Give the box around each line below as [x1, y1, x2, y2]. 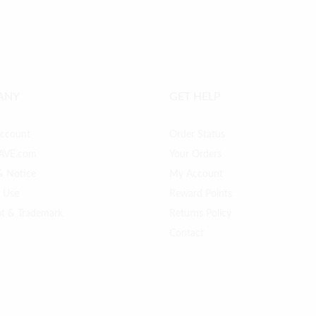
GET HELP [169, 90, 221, 102]
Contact [169, 228, 204, 238]
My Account [169, 169, 223, 179]
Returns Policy [169, 208, 231, 219]
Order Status [169, 129, 225, 140]
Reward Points [169, 188, 232, 199]
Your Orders [169, 149, 221, 159]
